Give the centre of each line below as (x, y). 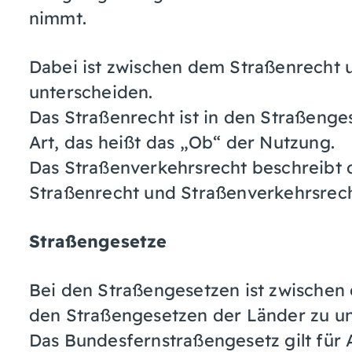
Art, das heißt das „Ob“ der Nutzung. (181, 141)
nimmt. (57, 17)
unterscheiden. (91, 91)
